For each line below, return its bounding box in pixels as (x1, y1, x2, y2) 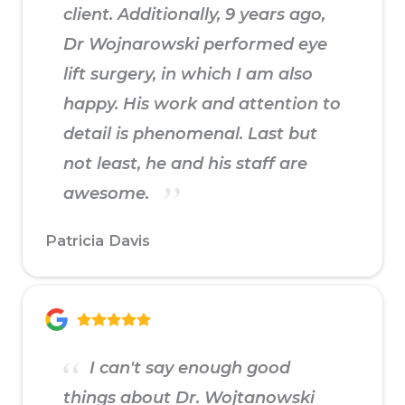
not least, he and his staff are (63, 154, 307, 174)
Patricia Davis (45, 231, 150, 250)
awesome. (63, 184, 154, 204)
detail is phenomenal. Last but (63, 124, 317, 145)
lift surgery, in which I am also (63, 64, 313, 85)
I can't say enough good (85, 358, 290, 379)
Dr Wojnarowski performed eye (63, 34, 327, 55)
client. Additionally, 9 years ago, (63, 5, 325, 25)
